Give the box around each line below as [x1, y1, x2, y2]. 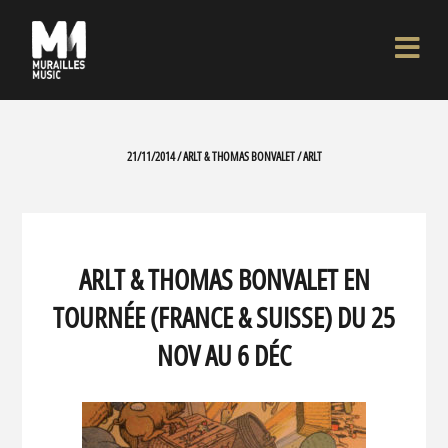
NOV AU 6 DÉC [157, 335, 291, 374]
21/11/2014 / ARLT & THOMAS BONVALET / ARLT [126, 148, 322, 165]
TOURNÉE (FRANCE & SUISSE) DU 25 [53, 297, 395, 336]
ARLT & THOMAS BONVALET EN [78, 259, 370, 298]
